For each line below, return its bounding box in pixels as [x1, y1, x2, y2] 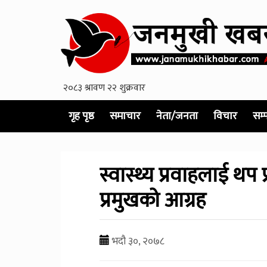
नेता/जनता [156, 107, 198, 125]
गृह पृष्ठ [69, 107, 94, 125]
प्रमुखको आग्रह [100, 182, 206, 218]
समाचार [110, 107, 141, 125]
